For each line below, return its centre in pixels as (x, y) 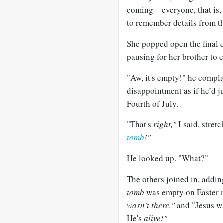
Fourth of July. (153, 103)
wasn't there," (151, 205)
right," (165, 124)
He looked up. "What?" (167, 158)
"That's (140, 124)
